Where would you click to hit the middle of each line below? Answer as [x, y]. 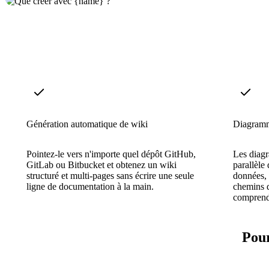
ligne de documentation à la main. [90, 186]
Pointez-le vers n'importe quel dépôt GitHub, [111, 154]
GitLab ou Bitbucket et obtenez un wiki [101, 165]
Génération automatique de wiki [87, 124]
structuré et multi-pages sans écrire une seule [110, 175]
